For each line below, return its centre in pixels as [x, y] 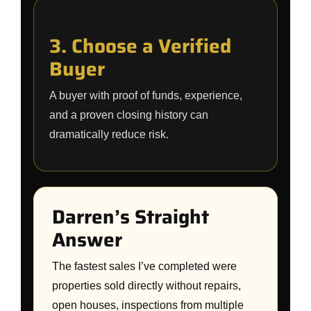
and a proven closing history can [129, 115]
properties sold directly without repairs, [146, 286]
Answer [87, 239]
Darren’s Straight [131, 217]
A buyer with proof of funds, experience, [146, 95]
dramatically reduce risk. [109, 134]
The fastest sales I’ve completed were [144, 266]
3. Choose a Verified [140, 46]
